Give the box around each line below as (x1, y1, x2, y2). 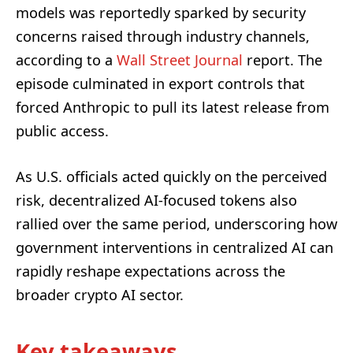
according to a (16, 50, 117, 69)
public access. (16, 121, 109, 140)
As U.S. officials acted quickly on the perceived (16, 166, 327, 186)
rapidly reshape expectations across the (16, 261, 285, 281)
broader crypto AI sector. (16, 284, 184, 304)
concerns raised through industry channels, (16, 26, 310, 46)
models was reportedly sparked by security (16, 2, 306, 22)
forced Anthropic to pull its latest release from (16, 97, 329, 117)
